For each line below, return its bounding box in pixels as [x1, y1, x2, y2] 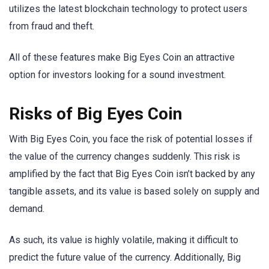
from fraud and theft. [9, 20, 94, 32]
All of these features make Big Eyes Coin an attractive [9, 52, 235, 64]
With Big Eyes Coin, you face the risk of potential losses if [9, 133, 253, 145]
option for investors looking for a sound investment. [9, 69, 226, 81]
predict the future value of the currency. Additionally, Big [9, 251, 241, 263]
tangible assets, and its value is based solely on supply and [9, 185, 259, 197]
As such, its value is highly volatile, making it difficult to [9, 234, 238, 246]
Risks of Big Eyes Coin [9, 103, 182, 124]
